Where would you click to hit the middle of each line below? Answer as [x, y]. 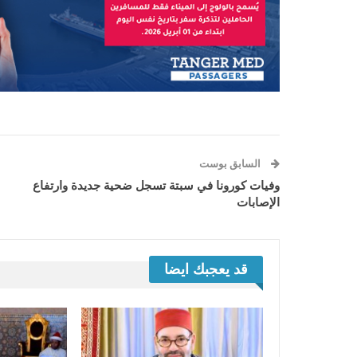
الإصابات [258, 203]
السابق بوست [231, 164]
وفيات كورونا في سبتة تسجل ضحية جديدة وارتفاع [156, 186]
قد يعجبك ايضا [206, 270]
